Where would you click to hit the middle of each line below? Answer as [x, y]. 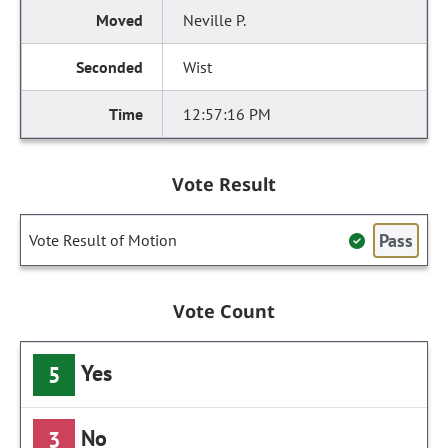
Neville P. [215, 20]
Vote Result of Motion [103, 240]
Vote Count [224, 311]
